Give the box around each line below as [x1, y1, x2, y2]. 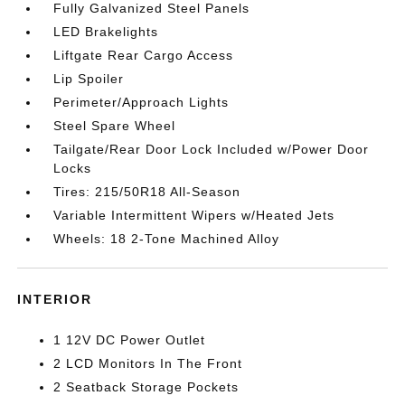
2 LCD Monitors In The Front [53, 355, 243, 371]
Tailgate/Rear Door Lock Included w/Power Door [53, 141, 370, 156]
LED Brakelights [53, 24, 159, 39]
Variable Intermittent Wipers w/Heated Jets [53, 207, 335, 222]
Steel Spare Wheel [53, 118, 176, 133]
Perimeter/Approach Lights [53, 94, 230, 109]
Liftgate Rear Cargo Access [53, 47, 234, 62]
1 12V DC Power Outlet [53, 332, 206, 347]
